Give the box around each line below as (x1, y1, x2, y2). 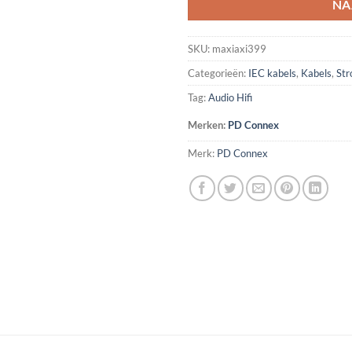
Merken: (188, 119, 228, 132)
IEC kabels (248, 67, 296, 80)
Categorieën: (188, 67, 248, 80)
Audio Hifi (208, 91, 252, 104)
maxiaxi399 (212, 42, 266, 56)
